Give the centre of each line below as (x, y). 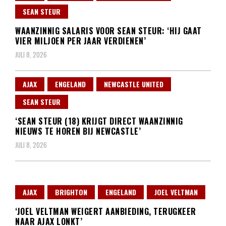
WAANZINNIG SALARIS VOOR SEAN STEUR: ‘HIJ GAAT (108, 31)
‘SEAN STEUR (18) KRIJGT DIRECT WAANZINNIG (99, 121)
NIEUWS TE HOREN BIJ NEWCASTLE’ (78, 131)
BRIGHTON (71, 192)
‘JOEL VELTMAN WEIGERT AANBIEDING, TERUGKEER (106, 212)
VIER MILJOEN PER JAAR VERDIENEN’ (80, 41)
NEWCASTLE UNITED (134, 84)
